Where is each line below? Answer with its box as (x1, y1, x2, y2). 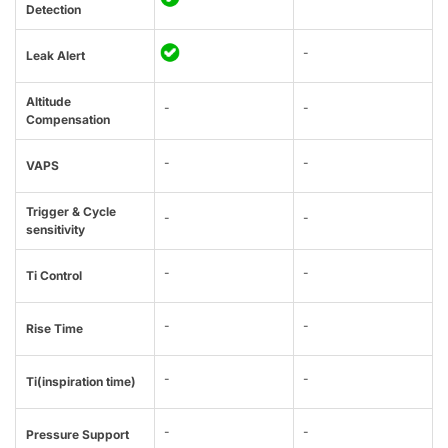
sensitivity (26, 222, 85, 238)
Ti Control (26, 268, 82, 284)
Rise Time (26, 321, 83, 337)
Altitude (26, 94, 71, 110)
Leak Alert (26, 48, 85, 64)
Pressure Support (26, 427, 129, 443)
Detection (26, 2, 81, 18)
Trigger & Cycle (26, 204, 116, 220)
